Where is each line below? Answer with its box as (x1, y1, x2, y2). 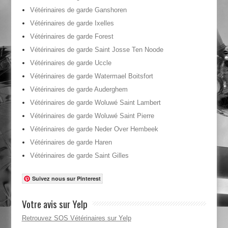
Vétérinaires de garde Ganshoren (30, 6, 127, 14)
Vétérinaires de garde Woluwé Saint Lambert (30, 99, 161, 107)
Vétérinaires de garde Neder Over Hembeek (30, 125, 158, 133)
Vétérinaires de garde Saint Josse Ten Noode (30, 46, 163, 54)
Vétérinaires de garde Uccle (30, 59, 111, 67)
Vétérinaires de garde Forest (30, 33, 113, 41)
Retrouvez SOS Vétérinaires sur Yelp (21, 214, 131, 222)
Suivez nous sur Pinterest (32, 175, 101, 183)
